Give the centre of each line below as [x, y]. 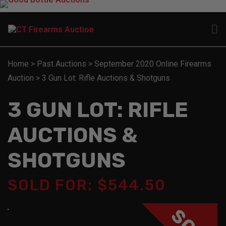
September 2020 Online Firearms [153, 64]
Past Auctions [62, 64]
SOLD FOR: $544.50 [87, 185]
